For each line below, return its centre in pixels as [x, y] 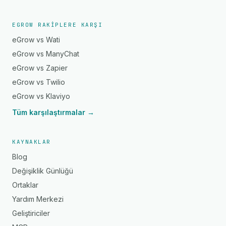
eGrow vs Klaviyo [41, 96]
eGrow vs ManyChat [46, 54]
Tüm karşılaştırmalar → [53, 112]
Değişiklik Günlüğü [43, 171]
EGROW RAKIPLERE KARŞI [58, 25]
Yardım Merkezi [38, 199]
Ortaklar [25, 185]
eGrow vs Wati [36, 40]
